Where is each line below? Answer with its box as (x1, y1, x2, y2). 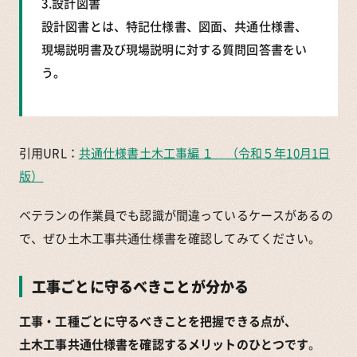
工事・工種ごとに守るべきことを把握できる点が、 (19, 312, 297, 330)
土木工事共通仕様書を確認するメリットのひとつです (19, 335, 309, 353)
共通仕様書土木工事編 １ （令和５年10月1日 (78, 143, 331, 162)
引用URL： (19, 143, 79, 162)
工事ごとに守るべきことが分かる (32, 275, 249, 297)
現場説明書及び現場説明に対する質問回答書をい (41, 40, 308, 58)
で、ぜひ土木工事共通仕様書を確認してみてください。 (19, 229, 321, 247)
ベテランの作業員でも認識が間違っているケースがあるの (19, 206, 333, 224)
